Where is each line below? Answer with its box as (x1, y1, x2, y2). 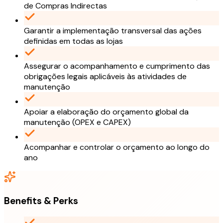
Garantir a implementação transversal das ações (24, 25, 202, 36)
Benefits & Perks (4, 194, 78, 207)
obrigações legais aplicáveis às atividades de (24, 71, 187, 82)
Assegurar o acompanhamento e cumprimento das (24, 61, 210, 72)
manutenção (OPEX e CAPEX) (24, 117, 131, 128)
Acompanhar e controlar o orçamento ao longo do (24, 142, 210, 153)
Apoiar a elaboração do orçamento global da (24, 107, 189, 117)
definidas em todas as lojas (24, 36, 123, 47)
